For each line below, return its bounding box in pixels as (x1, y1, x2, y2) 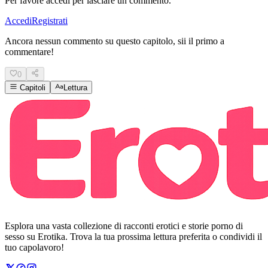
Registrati (32, 16, 68, 26)
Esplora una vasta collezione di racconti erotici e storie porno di (5, 221, 243, 232)
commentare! (5, 47, 54, 57)
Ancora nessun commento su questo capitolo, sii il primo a (5, 36, 224, 47)
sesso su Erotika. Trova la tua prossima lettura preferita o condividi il (5, 232, 262, 242)
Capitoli (17, 83, 46, 93)
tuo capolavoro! (5, 242, 64, 253)
